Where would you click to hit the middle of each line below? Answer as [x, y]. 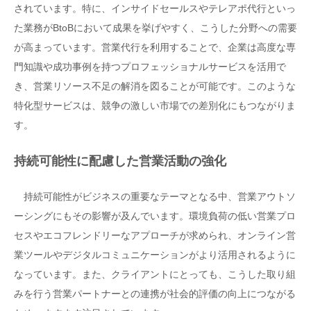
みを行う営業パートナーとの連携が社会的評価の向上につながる [155, 294]
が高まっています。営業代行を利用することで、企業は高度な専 [155, 47]
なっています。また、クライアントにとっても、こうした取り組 [155, 275]
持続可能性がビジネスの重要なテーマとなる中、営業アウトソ [155, 197]
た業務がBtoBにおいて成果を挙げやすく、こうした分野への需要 [155, 27]
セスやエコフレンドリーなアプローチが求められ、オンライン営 [155, 236]
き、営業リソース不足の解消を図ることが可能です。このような [155, 86]
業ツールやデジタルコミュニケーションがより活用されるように [155, 255]
